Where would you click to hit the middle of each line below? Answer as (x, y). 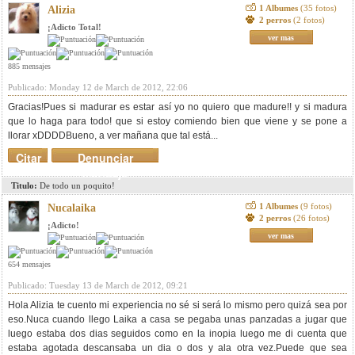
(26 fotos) (311, 218)
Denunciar (105, 158)
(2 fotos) (309, 20)
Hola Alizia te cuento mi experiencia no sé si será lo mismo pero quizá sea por (177, 305)
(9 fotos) (316, 206)
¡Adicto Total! (74, 27)
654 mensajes (29, 264)
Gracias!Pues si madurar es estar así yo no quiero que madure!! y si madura (177, 107)
